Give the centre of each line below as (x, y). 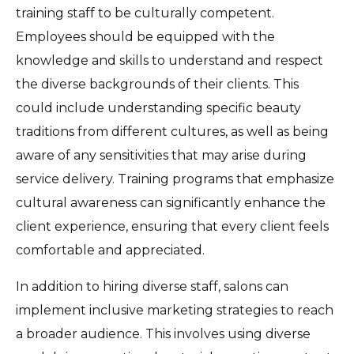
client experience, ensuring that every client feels (172, 226)
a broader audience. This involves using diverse (163, 333)
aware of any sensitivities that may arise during (161, 155)
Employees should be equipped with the (145, 36)
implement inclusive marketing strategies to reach (175, 310)
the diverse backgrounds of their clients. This (157, 84)
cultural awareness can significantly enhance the (171, 202)
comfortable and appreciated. (110, 250)
